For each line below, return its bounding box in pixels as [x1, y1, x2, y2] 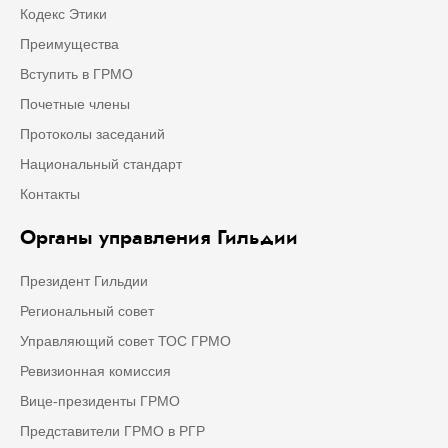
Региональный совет [20, 303, 154, 320]
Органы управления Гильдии [20, 223, 298, 253]
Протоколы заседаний [20, 126, 165, 143]
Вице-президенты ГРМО [20, 393, 180, 410]
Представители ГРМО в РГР [20, 423, 205, 440]
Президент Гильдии [20, 273, 148, 290]
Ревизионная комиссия [20, 363, 171, 380]
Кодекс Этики [20, 6, 107, 23]
